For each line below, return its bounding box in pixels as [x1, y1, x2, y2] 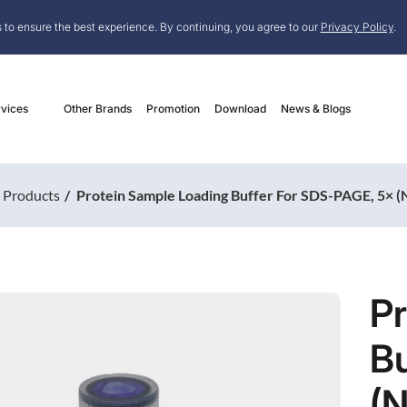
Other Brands [64, 102, 132, 115]
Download [214, 102, 266, 115]
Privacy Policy [320, 20, 393, 34]
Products [3, 187, 60, 203]
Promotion [146, 102, 200, 115]
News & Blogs [281, 102, 351, 115]
